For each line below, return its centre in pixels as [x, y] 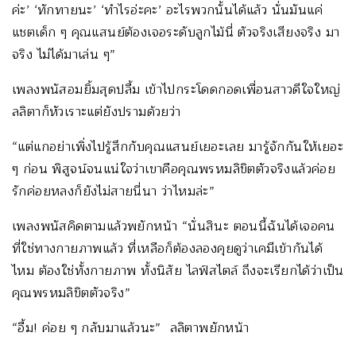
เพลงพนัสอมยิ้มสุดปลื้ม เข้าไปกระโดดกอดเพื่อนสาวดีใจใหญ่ [176, 89]
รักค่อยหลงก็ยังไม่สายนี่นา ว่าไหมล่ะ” [114, 191]
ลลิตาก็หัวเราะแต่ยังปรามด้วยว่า [97, 112]
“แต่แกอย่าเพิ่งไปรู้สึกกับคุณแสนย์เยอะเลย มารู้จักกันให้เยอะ [178, 147]
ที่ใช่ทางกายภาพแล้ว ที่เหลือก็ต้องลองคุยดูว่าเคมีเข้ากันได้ [168, 248]
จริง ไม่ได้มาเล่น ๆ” [64, 54]
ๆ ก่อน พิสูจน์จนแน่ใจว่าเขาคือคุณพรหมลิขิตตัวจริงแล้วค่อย [174, 169]
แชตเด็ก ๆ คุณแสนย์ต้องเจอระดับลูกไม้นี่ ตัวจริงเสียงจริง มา [176, 32]
